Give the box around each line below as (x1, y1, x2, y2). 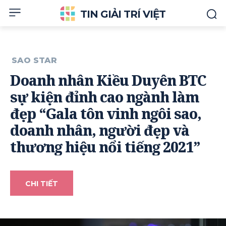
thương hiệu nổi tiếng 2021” (10, 137, 200, 157)
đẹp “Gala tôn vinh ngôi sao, (10, 104, 201, 124)
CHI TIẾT (25, 179, 58, 189)
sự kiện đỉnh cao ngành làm (10, 87, 199, 107)
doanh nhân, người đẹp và (10, 121, 189, 140)
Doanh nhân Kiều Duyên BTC (10, 71, 206, 90)
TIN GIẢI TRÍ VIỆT (80, 8, 166, 20)
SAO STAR (12, 55, 57, 66)
